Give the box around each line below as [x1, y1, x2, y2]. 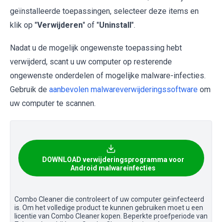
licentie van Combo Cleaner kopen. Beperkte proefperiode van [14, 212, 208, 221]
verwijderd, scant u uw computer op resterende [10, 57, 172, 67]
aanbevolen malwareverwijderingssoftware [49, 85, 198, 95]
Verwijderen [37, 20, 83, 30]
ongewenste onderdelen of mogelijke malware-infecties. [10, 71, 206, 81]
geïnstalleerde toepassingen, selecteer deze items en [10, 6, 199, 16]
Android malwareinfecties [70, 164, 156, 172]
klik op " [10, 20, 37, 30]
